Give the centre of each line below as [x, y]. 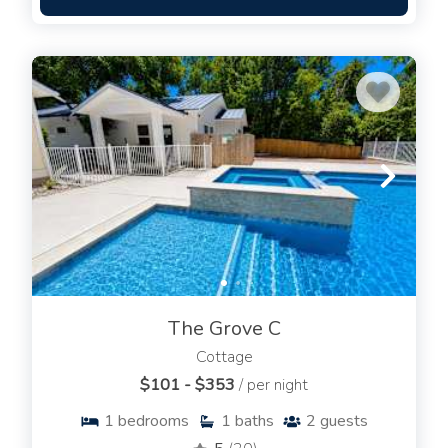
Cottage [224, 357]
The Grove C [224, 329]
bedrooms [153, 421]
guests [344, 421]
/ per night [273, 385]
